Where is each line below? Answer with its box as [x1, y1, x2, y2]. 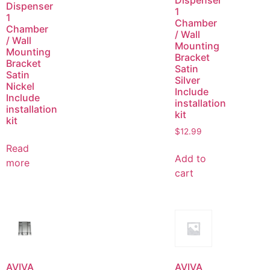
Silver [175, 74, 200, 87]
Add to [175, 152, 206, 165]
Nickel [6, 80, 34, 92]
